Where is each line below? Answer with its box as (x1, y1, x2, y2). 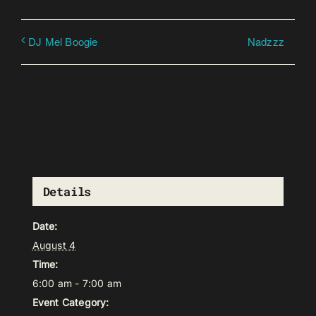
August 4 (32, 239, 76, 252)
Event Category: (32, 296, 109, 309)
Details (42, 183, 92, 200)
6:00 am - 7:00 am (32, 277, 121, 290)
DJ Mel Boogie (28, 33, 98, 49)
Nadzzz (247, 33, 284, 49)
